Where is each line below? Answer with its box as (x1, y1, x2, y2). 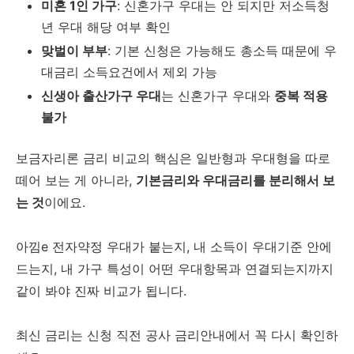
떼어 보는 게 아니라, (16, 171, 136, 188)
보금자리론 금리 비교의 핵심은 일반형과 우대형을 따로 (16, 149, 330, 166)
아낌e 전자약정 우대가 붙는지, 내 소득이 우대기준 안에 (16, 238, 332, 254)
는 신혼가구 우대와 (161, 87, 274, 104)
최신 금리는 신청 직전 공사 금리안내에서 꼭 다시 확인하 (16, 326, 338, 343)
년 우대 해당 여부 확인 (41, 18, 171, 35)
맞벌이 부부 (41, 42, 107, 58)
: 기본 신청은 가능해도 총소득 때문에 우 (107, 42, 337, 58)
